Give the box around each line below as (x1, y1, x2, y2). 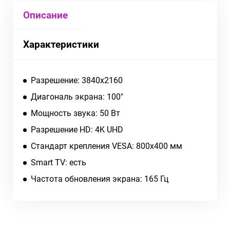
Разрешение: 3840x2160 (31, 75, 123, 85)
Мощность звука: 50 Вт (31, 108, 120, 118)
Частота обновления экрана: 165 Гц (31, 174, 168, 184)
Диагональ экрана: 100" (31, 91, 123, 102)
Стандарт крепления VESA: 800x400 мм (31, 141, 182, 151)
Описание (23, 9, 68, 21)
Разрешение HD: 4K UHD (31, 124, 123, 135)
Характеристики (23, 38, 99, 50)
